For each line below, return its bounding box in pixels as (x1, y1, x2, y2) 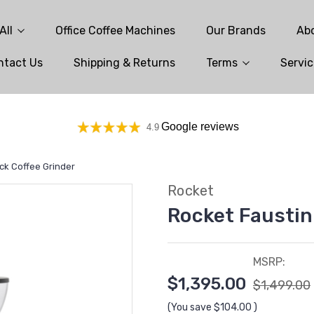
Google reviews (161, 121, 239, 133)
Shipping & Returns (73, 55, 175, 69)
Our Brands (205, 23, 266, 37)
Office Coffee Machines (55, 23, 175, 37)
